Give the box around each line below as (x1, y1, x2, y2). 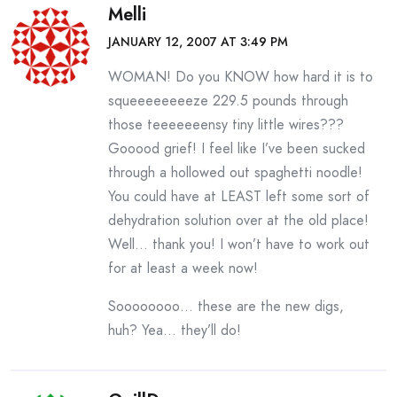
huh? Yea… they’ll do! (108, 320, 241, 340)
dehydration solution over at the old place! (108, 210, 369, 230)
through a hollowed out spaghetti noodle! (108, 162, 362, 183)
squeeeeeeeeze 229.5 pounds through (108, 90, 348, 111)
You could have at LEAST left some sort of (108, 186, 370, 206)
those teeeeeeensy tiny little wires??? (108, 114, 344, 135)
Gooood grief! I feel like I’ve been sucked (108, 138, 365, 159)
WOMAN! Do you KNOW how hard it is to (108, 66, 373, 87)
